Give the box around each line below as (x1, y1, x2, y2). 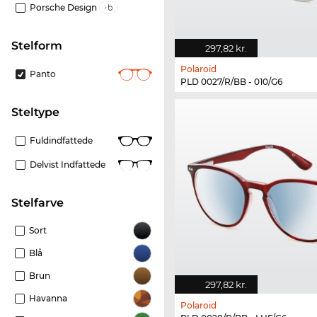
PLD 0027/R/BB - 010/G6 (180, 76, 282, 88)
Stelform (18, 39, 62, 53)
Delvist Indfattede (30, 159, 105, 171)
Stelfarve (18, 196, 64, 210)
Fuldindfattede (30, 135, 93, 146)
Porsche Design (30, 2, 99, 13)
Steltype (18, 105, 59, 120)
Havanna (29, 293, 67, 304)
